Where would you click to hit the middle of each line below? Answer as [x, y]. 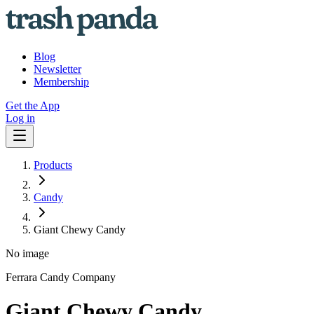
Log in [20, 118]
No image [27, 253]
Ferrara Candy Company [61, 277]
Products [53, 165]
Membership [61, 82]
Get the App [33, 105]
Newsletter [57, 69]
